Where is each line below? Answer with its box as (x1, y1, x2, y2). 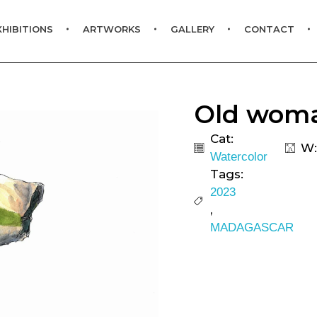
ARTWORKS (82, 23, 141, 35)
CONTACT (243, 23, 294, 35)
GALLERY (170, 23, 214, 35)
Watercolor (209, 150, 267, 164)
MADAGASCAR (209, 221, 294, 235)
